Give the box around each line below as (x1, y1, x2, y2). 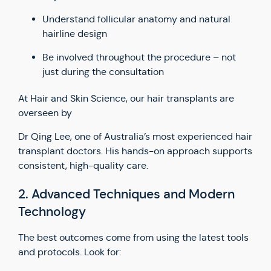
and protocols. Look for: (18, 246, 121, 258)
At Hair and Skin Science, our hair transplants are (18, 93, 234, 104)
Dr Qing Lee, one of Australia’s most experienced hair (18, 131, 252, 142)
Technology (18, 204, 86, 220)
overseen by (18, 107, 72, 119)
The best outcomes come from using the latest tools (18, 232, 249, 243)
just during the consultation (42, 66, 164, 77)
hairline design (42, 28, 107, 39)
